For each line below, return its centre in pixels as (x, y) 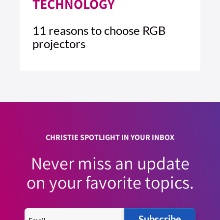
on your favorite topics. (110, 182)
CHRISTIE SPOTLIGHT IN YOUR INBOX (110, 137)
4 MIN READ (54, 76)
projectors (59, 44)
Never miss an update (110, 163)
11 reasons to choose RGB (99, 30)
